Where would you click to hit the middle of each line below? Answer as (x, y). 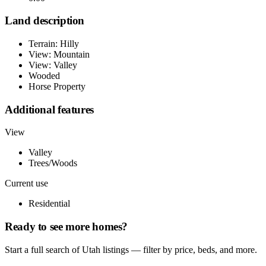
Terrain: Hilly (54, 43)
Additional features (49, 109)
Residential (49, 204)
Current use (26, 183)
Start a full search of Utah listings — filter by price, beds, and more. (131, 249)
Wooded (44, 75)
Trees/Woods (53, 163)
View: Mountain (59, 54)
